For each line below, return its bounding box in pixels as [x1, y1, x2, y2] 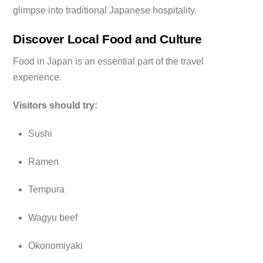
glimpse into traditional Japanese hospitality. [13, 5, 197, 16]
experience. [13, 72, 62, 83]
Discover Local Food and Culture [13, 32, 202, 46]
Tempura [28, 184, 65, 195]
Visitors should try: [13, 100, 98, 111]
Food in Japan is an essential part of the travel [13, 56, 204, 67]
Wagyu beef [28, 213, 77, 223]
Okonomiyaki [28, 241, 83, 251]
